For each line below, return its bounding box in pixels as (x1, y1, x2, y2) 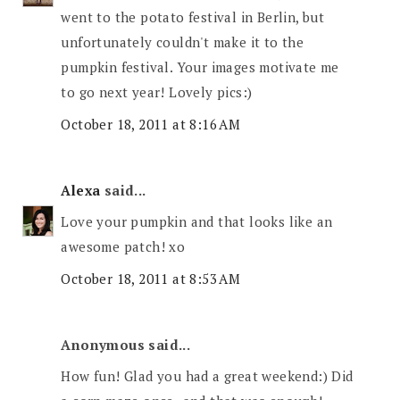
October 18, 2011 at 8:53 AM (61, 269, 241, 287)
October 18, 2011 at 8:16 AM (61, 114, 241, 133)
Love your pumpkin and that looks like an (61, 212, 333, 231)
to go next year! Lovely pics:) (61, 83, 253, 102)
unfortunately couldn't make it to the (61, 33, 304, 52)
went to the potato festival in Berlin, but (61, 8, 325, 27)
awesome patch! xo (61, 237, 186, 256)
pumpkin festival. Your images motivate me (61, 58, 339, 77)
